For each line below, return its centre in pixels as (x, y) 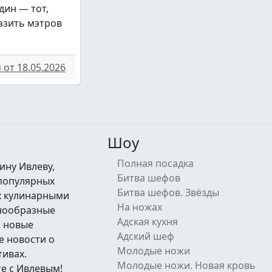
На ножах (140, 207)
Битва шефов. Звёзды (168, 192)
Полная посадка (155, 163)
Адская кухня (148, 221)
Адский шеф (146, 236)
